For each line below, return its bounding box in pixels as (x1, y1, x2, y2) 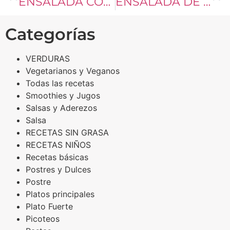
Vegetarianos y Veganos (26, 66, 120, 76)
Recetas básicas (26, 152, 88, 163)
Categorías (5, 24, 95, 45)
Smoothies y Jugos (26, 90, 100, 101)
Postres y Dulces (26, 164, 91, 175)
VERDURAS (26, 53, 70, 64)
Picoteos (26, 214, 60, 224)
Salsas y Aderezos (26, 103, 97, 113)
